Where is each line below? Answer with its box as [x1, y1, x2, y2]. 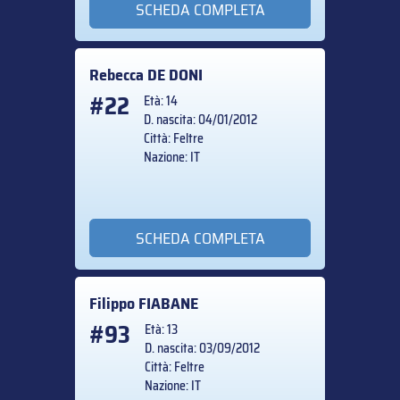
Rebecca [89, 62, 147, 88]
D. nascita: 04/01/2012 [144, 110, 257, 130]
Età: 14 [144, 91, 178, 112]
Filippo [89, 290, 138, 316]
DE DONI [147, 62, 203, 88]
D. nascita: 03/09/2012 [145, 337, 260, 358]
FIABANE [138, 290, 198, 316]
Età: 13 [145, 319, 178, 339]
